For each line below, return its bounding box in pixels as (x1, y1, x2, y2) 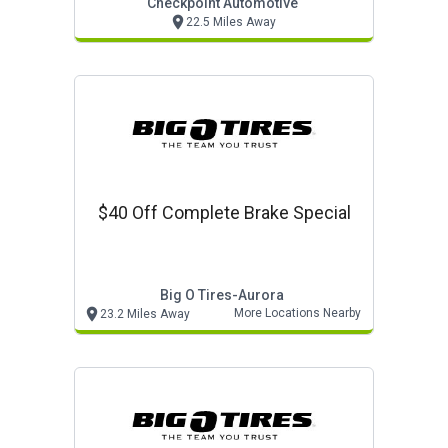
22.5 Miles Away (185, 15, 276, 29)
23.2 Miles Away (100, 307, 190, 321)
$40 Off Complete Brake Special (97, 202, 351, 223)
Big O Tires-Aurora (160, 287, 284, 303)
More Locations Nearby (234, 306, 361, 320)
